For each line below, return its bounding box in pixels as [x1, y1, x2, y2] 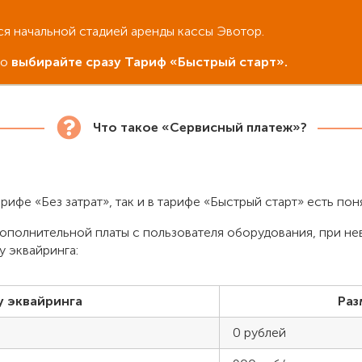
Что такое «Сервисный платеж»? [93, 119, 308, 135]
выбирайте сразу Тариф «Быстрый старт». [11, 54, 288, 70]
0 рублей [233, 324, 286, 340]
